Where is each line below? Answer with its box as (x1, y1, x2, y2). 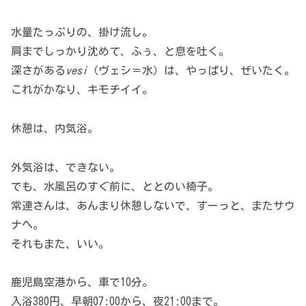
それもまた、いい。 (11, 238, 109, 249)
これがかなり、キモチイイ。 (11, 83, 153, 95)
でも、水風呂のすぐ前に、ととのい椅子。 (11, 180, 219, 192)
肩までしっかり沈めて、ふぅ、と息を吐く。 (11, 45, 229, 57)
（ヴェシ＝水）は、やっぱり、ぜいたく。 (87, 64, 295, 76)
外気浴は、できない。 (11, 161, 120, 173)
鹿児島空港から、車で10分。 (11, 277, 153, 288)
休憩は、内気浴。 (11, 122, 98, 134)
